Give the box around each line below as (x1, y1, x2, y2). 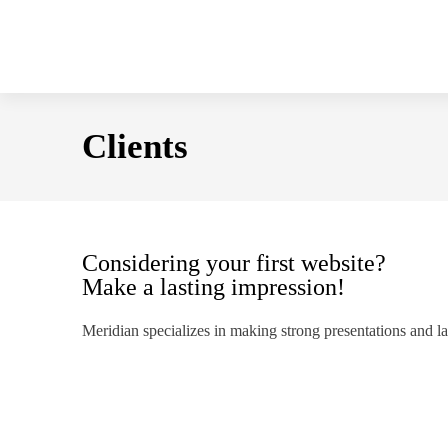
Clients (82, 127, 188, 166)
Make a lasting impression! (82, 274, 345, 300)
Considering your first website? (82, 250, 386, 276)
